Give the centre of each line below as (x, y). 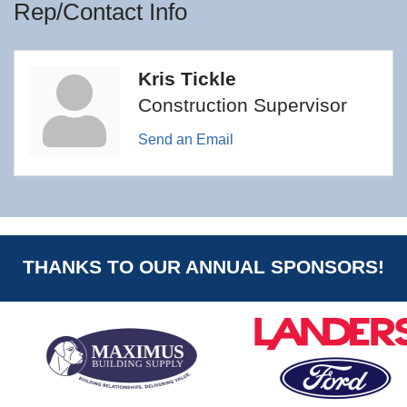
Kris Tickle (187, 79)
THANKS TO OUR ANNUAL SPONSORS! (203, 267)
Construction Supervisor (243, 105)
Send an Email (186, 140)
